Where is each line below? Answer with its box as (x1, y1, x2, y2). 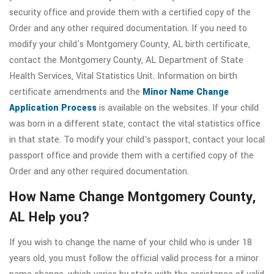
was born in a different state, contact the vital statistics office (9, 117, 261, 131)
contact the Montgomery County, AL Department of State (9, 54, 243, 67)
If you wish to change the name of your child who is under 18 (9, 236, 252, 250)
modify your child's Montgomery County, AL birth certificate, (9, 38, 250, 51)
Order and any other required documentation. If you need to (9, 22, 247, 35)
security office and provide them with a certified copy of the (9, 6, 251, 20)
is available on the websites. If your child (97, 102, 259, 115)
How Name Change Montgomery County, (9, 187, 256, 207)
